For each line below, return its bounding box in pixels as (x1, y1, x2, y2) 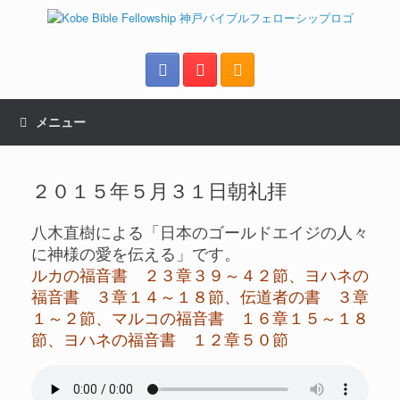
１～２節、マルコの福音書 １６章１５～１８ (31, 305, 369, 329)
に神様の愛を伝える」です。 (31, 241, 240, 264)
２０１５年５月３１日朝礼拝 (31, 176, 287, 204)
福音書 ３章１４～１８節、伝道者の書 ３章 (31, 284, 369, 307)
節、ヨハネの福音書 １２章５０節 (31, 327, 288, 350)
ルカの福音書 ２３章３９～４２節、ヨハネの (31, 262, 369, 286)
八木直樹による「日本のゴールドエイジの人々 (31, 220, 369, 243)
